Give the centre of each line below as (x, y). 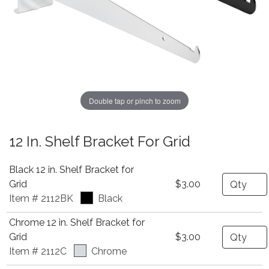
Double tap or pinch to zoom (134, 100)
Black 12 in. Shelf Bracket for (71, 170)
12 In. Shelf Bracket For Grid (100, 141)
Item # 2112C (38, 251)
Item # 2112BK (41, 198)
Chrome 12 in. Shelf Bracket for (77, 222)
